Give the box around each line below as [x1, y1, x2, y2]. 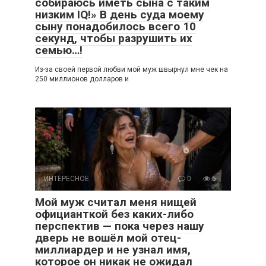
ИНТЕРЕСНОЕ [44, 175, 89, 183]
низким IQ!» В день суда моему [35, 8, 204, 21]
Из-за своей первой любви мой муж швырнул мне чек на [35, 65, 228, 74]
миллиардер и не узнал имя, [35, 243, 191, 256]
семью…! [35, 43, 83, 57]
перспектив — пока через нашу [35, 219, 204, 233]
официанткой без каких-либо [35, 207, 194, 221]
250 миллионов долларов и [35, 75, 129, 83]
